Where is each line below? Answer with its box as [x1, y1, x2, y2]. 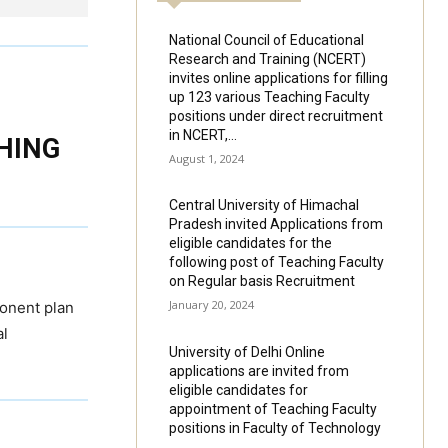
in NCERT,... [169, 126, 238, 143]
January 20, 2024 [169, 297, 255, 313]
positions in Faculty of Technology [169, 420, 382, 437]
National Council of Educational [169, 31, 365, 48]
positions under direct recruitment [169, 107, 384, 124]
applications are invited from [169, 363, 350, 380]
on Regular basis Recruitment [169, 273, 356, 290]
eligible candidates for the [169, 235, 333, 252]
